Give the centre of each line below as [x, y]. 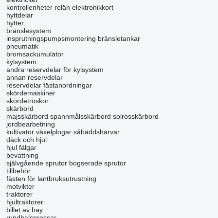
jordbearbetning [30, 124]
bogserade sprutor [97, 163]
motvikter [20, 186]
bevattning [22, 155]
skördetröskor [27, 101]
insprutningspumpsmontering [51, 38]
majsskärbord [27, 116]
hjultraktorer [25, 202]
